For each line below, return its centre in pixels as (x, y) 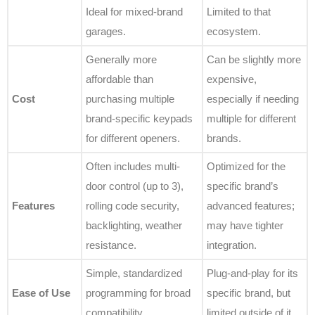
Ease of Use (41, 293)
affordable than (120, 79)
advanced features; (251, 206)
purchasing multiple (130, 99)
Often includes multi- (133, 167)
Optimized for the (246, 167)
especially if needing (253, 99)
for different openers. (133, 139)
